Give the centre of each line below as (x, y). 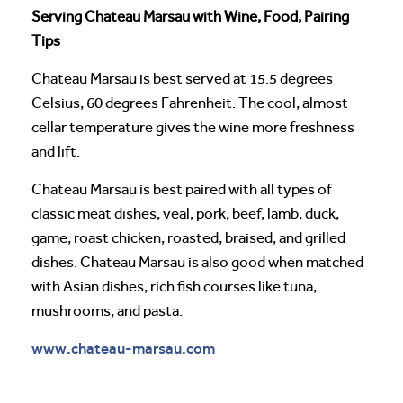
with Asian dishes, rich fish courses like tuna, (174, 286)
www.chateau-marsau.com (123, 348)
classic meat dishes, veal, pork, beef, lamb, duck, (185, 213)
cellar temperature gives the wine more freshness (193, 127)
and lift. (56, 151)
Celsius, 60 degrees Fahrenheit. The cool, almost (190, 103)
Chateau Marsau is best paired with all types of (182, 189)
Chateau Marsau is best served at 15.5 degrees (182, 78)
